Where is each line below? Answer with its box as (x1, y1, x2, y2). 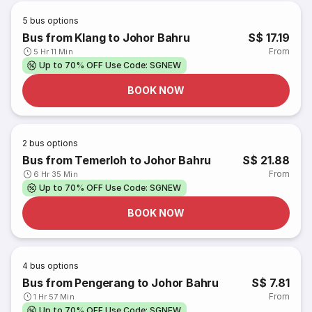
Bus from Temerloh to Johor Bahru (22, 153, 212, 167)
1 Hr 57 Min (33, 292, 75, 302)
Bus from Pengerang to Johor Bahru (22, 276, 219, 290)
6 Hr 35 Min (33, 169, 78, 179)
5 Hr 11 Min (33, 47, 73, 56)
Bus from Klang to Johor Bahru (22, 31, 190, 45)
